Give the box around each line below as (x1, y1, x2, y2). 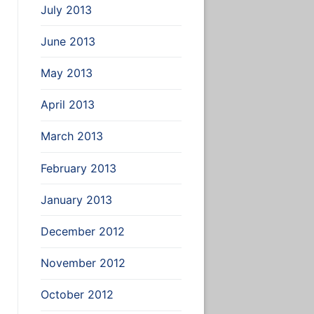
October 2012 (40, 287, 114, 302)
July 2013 (40, 2, 92, 17)
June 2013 (40, 34, 95, 48)
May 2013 (40, 66, 93, 81)
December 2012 (40, 224, 125, 238)
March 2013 (40, 129, 103, 144)
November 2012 (40, 256, 125, 271)
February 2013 (40, 161, 116, 175)
